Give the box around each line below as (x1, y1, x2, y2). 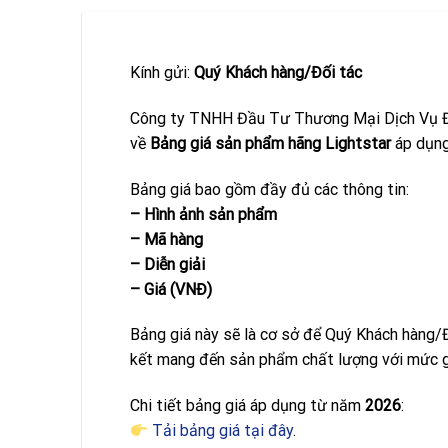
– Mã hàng (130, 229, 203, 249)
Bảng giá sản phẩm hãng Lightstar (150, 133, 391, 153)
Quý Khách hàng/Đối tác (194, 63, 362, 82)
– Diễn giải (130, 254, 205, 274)
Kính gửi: (130, 63, 194, 82)
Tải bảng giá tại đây (148, 421, 294, 441)
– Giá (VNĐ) (130, 279, 212, 299)
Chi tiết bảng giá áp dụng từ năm (130, 396, 365, 416)
